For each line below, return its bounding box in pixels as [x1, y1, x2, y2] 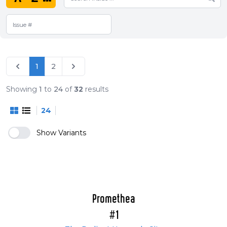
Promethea [92, 194, 135, 206]
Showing [6, 85, 39, 94]
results [83, 85, 108, 94]
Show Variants [36, 128, 86, 138]
